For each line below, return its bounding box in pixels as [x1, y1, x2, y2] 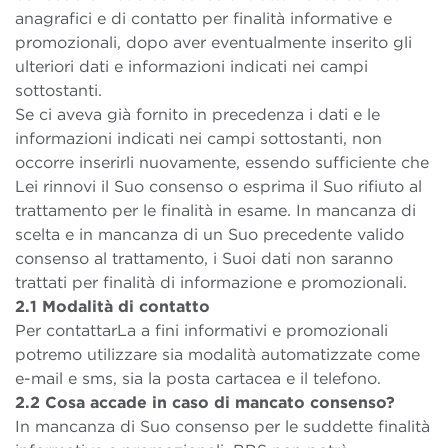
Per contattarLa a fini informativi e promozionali [15, 321, 388, 341]
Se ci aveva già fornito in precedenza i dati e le [15, 105, 380, 125]
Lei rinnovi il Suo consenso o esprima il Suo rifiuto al [15, 177, 422, 197]
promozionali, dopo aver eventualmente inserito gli [15, 33, 412, 53]
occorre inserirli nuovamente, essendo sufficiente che [15, 153, 429, 173]
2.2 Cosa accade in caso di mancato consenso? [15, 393, 395, 413]
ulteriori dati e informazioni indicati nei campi [15, 57, 368, 77]
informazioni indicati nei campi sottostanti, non [15, 129, 382, 149]
